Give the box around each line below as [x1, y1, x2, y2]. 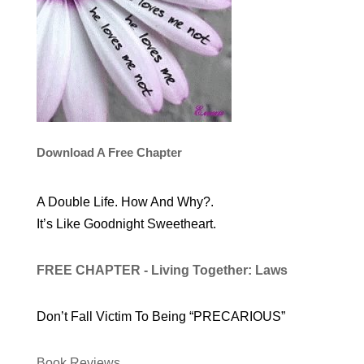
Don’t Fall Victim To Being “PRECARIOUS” [36, 309, 285, 323]
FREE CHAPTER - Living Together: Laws [36, 262, 291, 277]
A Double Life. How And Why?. [36, 194, 214, 209]
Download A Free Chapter [36, 145, 182, 159]
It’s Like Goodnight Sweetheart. [36, 216, 216, 231]
